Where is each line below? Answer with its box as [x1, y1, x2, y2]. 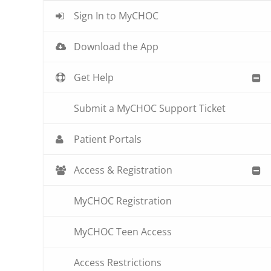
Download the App [74, 40, 159, 54]
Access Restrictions [74, 256, 162, 270]
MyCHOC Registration [74, 194, 172, 208]
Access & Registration [74, 163, 173, 177]
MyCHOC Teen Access [74, 225, 172, 239]
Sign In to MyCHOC [74, 9, 159, 23]
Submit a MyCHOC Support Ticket [74, 102, 226, 116]
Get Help [74, 71, 114, 85]
